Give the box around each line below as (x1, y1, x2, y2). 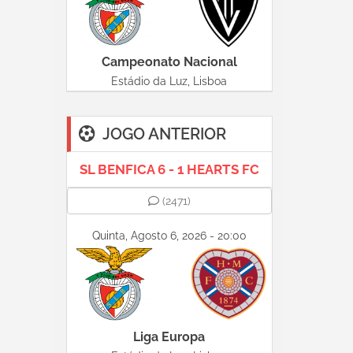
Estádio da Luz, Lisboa (111, 75, 228, 87)
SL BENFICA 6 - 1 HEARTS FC (79, 162, 259, 177)
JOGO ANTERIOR (102, 124, 226, 143)
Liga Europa (133, 329, 206, 344)
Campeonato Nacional (101, 54, 237, 69)
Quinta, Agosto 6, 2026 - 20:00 (91, 229, 247, 242)
